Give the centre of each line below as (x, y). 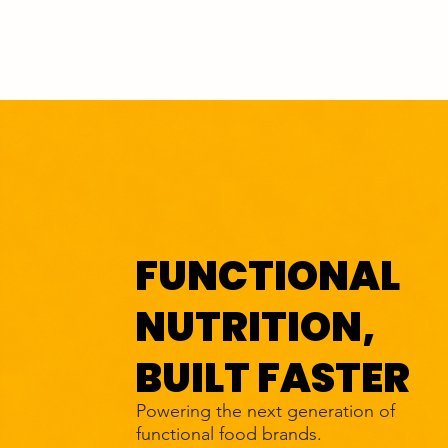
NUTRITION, (255, 327)
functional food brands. (229, 434)
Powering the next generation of (265, 411)
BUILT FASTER (272, 378)
